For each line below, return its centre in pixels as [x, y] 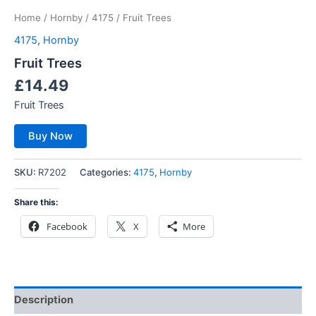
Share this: [36, 202]
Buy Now [50, 136]
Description [44, 300]
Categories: [107, 172]
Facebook [67, 226]
